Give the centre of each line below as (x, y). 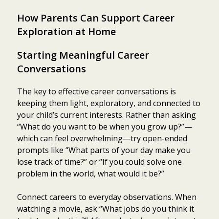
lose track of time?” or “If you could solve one (99, 162)
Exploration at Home (66, 31)
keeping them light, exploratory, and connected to (109, 103)
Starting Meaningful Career (83, 55)
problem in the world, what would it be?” (91, 173)
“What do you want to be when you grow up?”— (105, 126)
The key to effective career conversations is (97, 91)
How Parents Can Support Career (96, 18)
